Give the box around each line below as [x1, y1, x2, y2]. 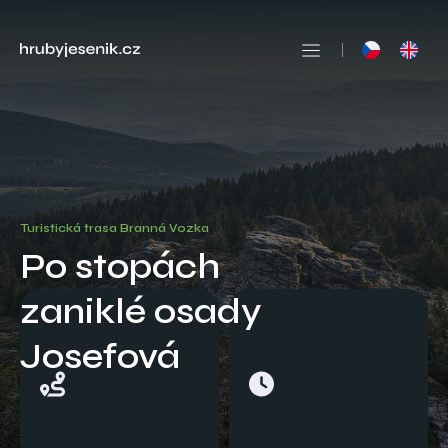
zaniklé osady [20, 290, 262, 333]
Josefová [20, 335, 180, 378]
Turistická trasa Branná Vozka [20, 220, 209, 235]
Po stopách [20, 245, 220, 288]
